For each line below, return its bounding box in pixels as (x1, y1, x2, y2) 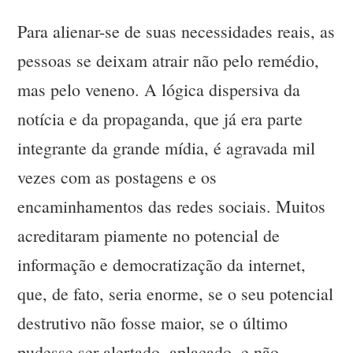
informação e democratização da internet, (17, 253, 307, 277)
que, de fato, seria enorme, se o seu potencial (17, 282, 334, 306)
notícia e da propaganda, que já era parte (17, 107, 303, 131)
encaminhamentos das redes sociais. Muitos (17, 195, 326, 218)
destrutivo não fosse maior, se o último (17, 311, 288, 335)
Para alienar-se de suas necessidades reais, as (17, 20, 336, 43)
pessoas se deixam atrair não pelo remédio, (17, 49, 320, 72)
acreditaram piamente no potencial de (17, 224, 281, 247)
